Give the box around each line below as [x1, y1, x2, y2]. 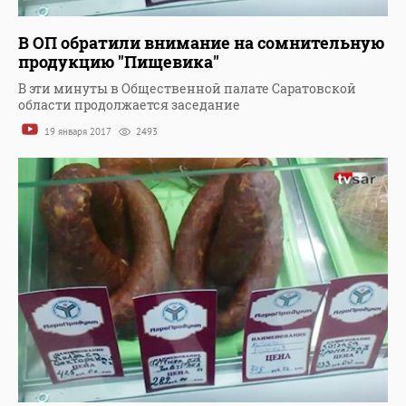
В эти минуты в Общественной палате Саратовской [18, 80, 356, 98]
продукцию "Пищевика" [18, 51, 219, 73]
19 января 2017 [42, 125, 113, 139]
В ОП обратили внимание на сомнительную [18, 32, 384, 54]
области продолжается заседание [18, 96, 240, 114]
